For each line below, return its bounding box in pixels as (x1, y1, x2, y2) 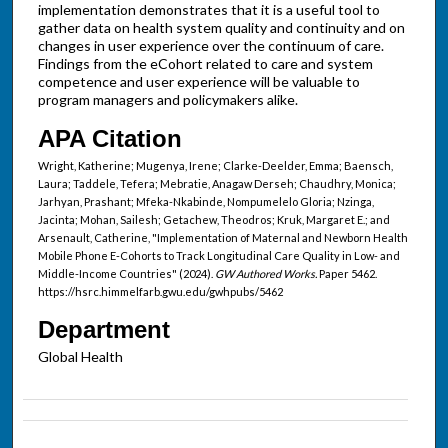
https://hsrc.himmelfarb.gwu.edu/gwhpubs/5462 (37, 285, 283, 299)
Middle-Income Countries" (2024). (37, 267, 215, 281)
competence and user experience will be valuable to (37, 72, 360, 90)
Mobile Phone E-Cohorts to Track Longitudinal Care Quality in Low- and (37, 249, 400, 263)
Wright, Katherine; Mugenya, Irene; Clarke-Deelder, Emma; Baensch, (37, 159, 393, 173)
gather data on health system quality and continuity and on (37, 18, 405, 36)
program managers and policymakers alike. (37, 90, 298, 108)
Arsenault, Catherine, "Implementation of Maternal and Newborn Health (37, 231, 408, 245)
